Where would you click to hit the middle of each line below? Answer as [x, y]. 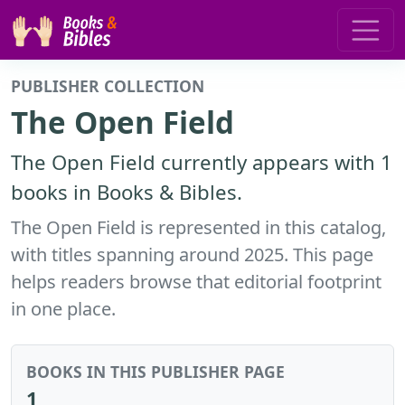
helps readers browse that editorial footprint [196, 281]
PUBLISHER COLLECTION [108, 85]
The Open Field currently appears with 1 [202, 161]
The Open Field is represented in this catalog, [198, 227]
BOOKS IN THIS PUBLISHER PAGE [155, 371]
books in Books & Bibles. [127, 191]
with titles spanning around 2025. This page [192, 254]
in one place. [63, 308]
